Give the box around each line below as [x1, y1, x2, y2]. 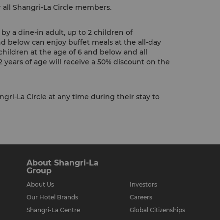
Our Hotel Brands [27, 193, 78, 201]
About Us [27, 181, 54, 188]
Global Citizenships [130, 206, 185, 214]
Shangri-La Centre [27, 206, 80, 214]
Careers [130, 193, 152, 201]
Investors [130, 181, 157, 188]
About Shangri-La [27, 158, 99, 167]
